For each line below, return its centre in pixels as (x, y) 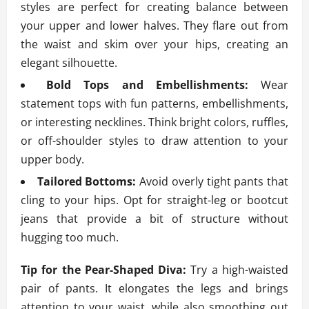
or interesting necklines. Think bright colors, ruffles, (154, 122)
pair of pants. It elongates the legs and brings (154, 289)
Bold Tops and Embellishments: (147, 85)
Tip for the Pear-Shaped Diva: (104, 270)
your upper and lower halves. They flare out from (154, 26)
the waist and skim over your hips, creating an (154, 44)
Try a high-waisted (238, 270)
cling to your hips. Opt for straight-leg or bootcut (154, 200)
